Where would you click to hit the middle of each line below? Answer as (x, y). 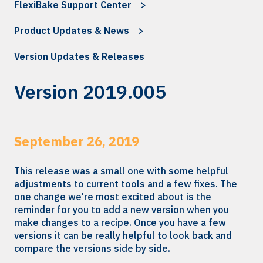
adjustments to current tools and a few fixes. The (126, 183)
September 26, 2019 (77, 141)
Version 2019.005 (90, 91)
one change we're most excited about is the (113, 196)
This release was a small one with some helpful (121, 171)
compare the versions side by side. (92, 248)
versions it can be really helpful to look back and (123, 235)
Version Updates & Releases (79, 57)
